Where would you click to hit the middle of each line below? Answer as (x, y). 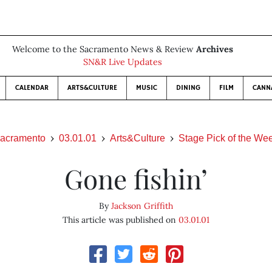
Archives (215, 49)
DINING (188, 88)
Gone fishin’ (136, 178)
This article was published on (120, 220)
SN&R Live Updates (123, 62)
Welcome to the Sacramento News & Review (104, 49)
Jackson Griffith (142, 206)
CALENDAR (32, 88)
